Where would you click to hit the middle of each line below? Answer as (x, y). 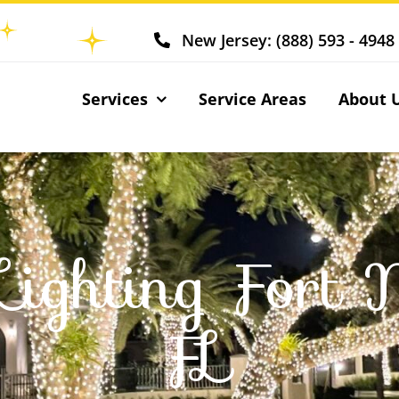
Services (114, 98)
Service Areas (252, 98)
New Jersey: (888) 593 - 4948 (288, 40)
